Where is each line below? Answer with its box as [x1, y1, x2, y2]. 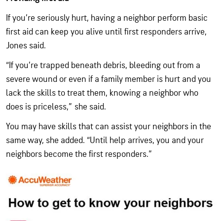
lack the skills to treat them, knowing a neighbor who [6, 88, 198, 99]
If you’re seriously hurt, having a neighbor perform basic [6, 13, 208, 24]
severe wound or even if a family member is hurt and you [6, 74, 211, 85]
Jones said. [6, 40, 46, 51]
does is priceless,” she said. [6, 102, 106, 112]
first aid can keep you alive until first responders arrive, [6, 27, 207, 37]
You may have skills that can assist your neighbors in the [6, 121, 211, 132]
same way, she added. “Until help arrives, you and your [6, 135, 204, 146]
